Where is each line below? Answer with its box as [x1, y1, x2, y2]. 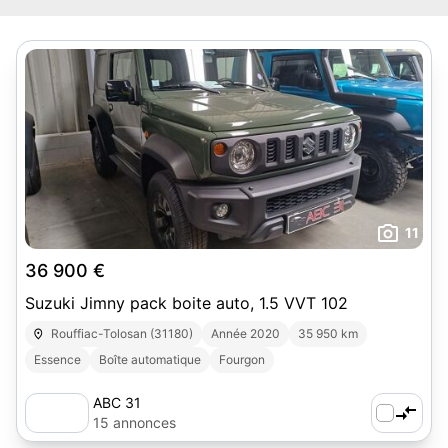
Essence [34, 352, 81, 367]
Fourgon [219, 352, 265, 367]
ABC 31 [93, 394, 141, 411]
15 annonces [93, 414, 176, 431]
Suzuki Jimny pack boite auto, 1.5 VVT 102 [25, 293, 348, 313]
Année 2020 [211, 326, 281, 341]
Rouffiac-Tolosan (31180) [51, 326, 194, 341]
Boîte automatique [99, 352, 201, 367]
